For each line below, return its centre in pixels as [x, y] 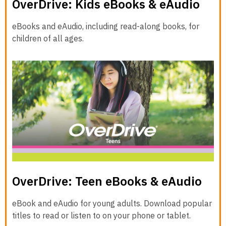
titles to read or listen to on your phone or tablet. [101, 215]
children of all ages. [48, 38]
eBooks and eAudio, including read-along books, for [106, 26]
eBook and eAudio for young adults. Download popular [112, 203]
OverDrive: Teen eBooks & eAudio [107, 181]
